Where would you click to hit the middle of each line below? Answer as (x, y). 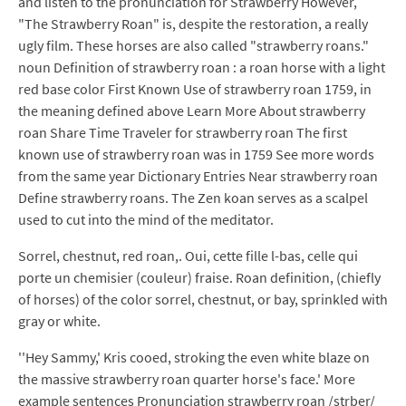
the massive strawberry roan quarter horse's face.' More (187, 379)
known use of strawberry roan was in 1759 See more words (196, 154)
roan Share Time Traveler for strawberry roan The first (183, 132)
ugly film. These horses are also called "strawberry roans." (193, 45)
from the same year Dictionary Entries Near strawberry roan (198, 176)
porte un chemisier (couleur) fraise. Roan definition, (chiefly (199, 277)
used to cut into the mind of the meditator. (146, 219)
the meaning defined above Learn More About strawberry (192, 111)
